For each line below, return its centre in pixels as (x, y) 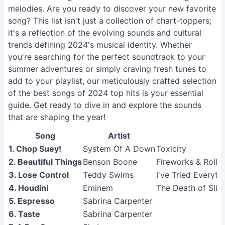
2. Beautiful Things (45, 162)
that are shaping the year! (57, 117)
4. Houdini (28, 188)
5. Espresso (32, 201)
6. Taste (24, 214)
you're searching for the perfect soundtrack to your (106, 57)
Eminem (98, 188)
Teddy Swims (108, 175)
